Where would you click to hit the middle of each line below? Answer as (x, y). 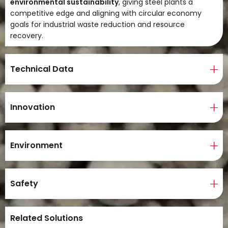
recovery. (27, 36)
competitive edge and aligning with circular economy (106, 13)
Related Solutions (47, 218)
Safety (24, 183)
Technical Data (42, 69)
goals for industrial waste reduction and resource (97, 24)
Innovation (33, 107)
